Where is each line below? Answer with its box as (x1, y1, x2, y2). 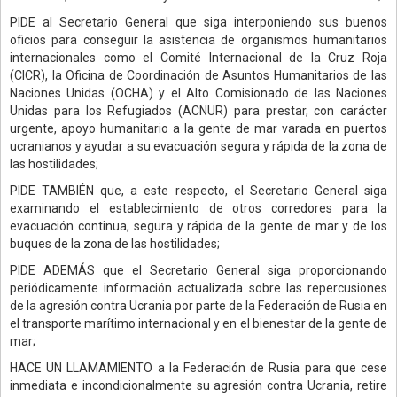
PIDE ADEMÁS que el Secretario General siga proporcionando (10, 262, 387, 277)
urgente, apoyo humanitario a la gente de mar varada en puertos (10, 121, 387, 136)
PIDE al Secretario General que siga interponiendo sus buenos (10, 14, 387, 29)
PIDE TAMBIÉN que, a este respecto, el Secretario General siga (10, 183, 387, 198)
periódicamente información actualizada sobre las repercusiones (10, 280, 387, 295)
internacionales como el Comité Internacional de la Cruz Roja (10, 50, 387, 65)
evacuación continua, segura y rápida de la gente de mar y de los (10, 218, 387, 233)
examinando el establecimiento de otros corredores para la (10, 200, 387, 215)
